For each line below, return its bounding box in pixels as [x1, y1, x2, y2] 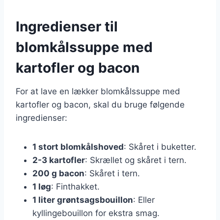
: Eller [133, 194, 155, 205]
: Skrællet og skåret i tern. [85, 155, 187, 165]
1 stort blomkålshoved [32, 141, 124, 152]
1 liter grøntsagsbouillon [32, 194, 133, 205]
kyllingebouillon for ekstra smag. [32, 208, 160, 218]
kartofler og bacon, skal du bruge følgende [16, 99, 185, 110]
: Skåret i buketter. [124, 141, 196, 152]
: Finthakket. [51, 181, 100, 192]
